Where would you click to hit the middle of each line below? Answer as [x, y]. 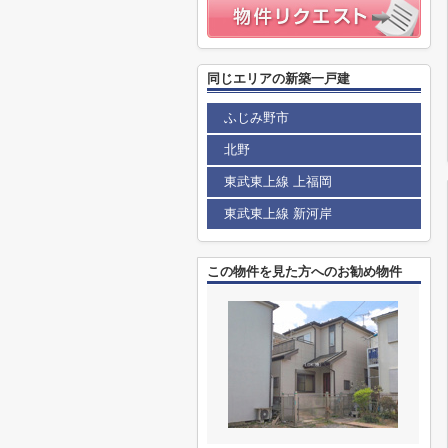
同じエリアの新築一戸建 [278, 78]
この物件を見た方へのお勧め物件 [304, 271]
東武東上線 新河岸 [278, 213]
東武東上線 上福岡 [278, 181]
